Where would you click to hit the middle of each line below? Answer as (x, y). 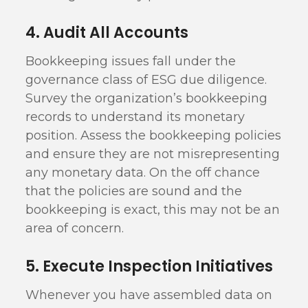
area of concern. (75, 228)
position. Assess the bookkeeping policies (154, 135)
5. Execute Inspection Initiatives (150, 266)
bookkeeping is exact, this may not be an (153, 210)
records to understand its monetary (135, 117)
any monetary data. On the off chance (143, 173)
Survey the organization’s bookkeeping (147, 98)
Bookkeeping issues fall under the (131, 61)
